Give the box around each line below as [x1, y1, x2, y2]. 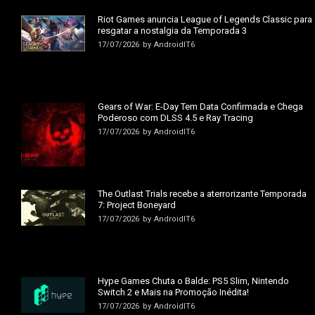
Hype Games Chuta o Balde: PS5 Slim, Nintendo [98, 276, 290, 287]
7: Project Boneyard [98, 200, 176, 211]
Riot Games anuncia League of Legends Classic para [98, 13, 313, 25]
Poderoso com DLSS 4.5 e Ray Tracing [98, 112, 254, 123]
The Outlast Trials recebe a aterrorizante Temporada [98, 188, 307, 200]
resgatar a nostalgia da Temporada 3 [98, 25, 247, 36]
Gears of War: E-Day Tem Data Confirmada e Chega [98, 101, 304, 112]
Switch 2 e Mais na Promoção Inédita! [98, 287, 250, 298]
